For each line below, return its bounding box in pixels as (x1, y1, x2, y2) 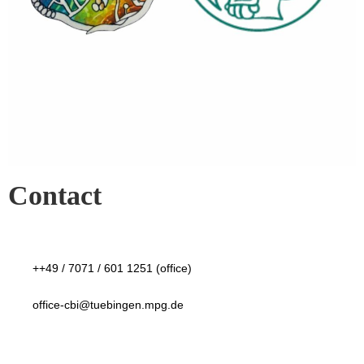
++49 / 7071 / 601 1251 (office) (32, 262, 192, 275)
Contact (8, 180, 102, 211)
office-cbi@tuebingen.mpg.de (32, 298, 184, 312)
